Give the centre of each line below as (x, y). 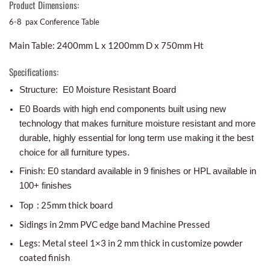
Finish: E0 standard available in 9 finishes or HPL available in (137, 171)
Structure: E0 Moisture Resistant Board (97, 90)
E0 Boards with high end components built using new (122, 108)
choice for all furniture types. (74, 152)
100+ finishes (45, 186)
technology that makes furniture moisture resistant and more (137, 123)
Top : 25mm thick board (67, 205)
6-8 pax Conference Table (54, 22)
